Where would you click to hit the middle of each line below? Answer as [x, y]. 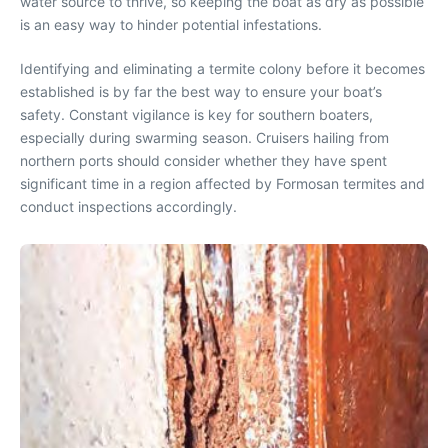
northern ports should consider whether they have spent [203, 161]
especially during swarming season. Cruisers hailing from [204, 138]
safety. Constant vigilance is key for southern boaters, [196, 115]
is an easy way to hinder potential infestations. [171, 25]
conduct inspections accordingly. [128, 207]
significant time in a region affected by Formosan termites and [222, 184]
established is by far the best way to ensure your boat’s [201, 92]
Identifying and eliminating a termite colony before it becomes [222, 69]
